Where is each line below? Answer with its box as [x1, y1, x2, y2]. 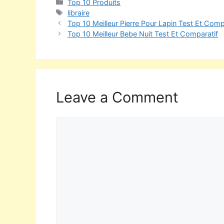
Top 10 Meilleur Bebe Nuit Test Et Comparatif [67, 29, 218, 38]
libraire [67, 8, 90, 17]
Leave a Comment [56, 88, 178, 106]
